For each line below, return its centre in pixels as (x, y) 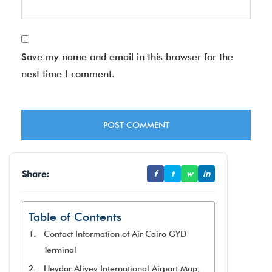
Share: (36, 174)
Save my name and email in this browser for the (127, 57)
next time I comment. (68, 74)
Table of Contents (75, 217)
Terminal (60, 250)
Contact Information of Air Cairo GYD (115, 234)
